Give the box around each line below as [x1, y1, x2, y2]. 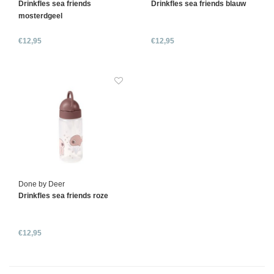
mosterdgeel [18, 11, 63, 20]
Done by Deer [18, 179, 65, 188]
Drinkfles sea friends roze [18, 191, 109, 200]
